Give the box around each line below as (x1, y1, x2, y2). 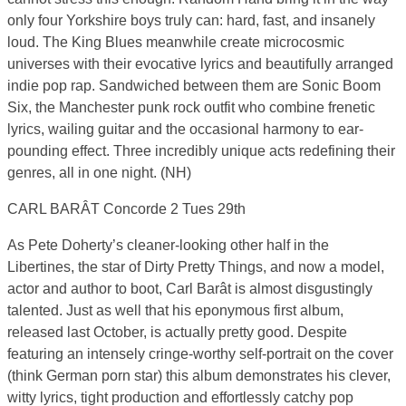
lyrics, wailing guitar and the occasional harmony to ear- (7, 121, 363, 138)
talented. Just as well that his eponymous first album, (7, 303, 343, 319)
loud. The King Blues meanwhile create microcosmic (7, 34, 344, 51)
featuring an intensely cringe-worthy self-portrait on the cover (7, 346, 393, 362)
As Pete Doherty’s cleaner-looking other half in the (7, 237, 329, 254)
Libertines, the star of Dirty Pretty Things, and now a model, (7, 259, 384, 275)
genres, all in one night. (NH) (7, 165, 191, 181)
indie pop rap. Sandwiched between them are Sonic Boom (7, 78, 381, 94)
